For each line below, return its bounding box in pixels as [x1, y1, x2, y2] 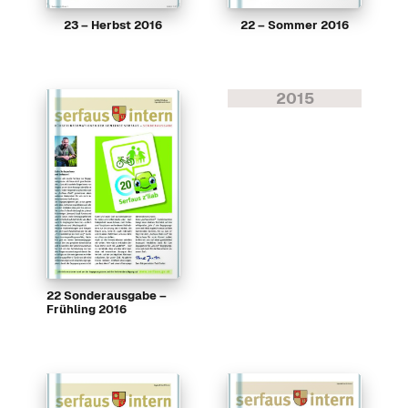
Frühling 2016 [46, 301, 127, 317]
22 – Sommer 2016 [240, 16, 350, 33]
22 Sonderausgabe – [46, 287, 167, 303]
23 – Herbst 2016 [64, 16, 163, 33]
